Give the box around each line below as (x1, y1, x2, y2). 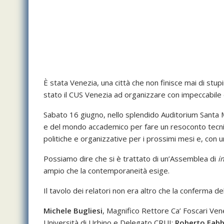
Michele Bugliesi (43, 205, 102, 216)
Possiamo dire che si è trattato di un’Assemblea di (43, 153, 218, 164)
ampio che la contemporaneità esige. (43, 165, 169, 176)
